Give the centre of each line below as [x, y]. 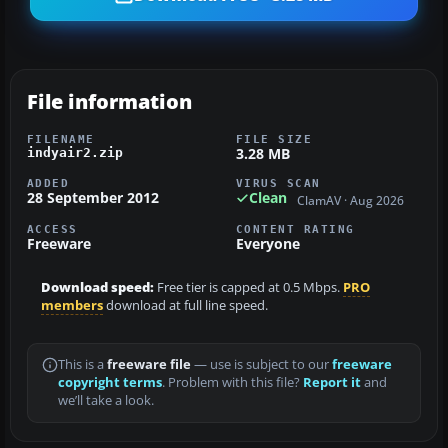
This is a [82, 364]
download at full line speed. [185, 305]
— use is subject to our [261, 364]
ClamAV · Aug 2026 [350, 200]
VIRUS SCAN [278, 183]
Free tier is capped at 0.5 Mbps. [248, 287]
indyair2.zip [75, 153]
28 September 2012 [93, 198]
